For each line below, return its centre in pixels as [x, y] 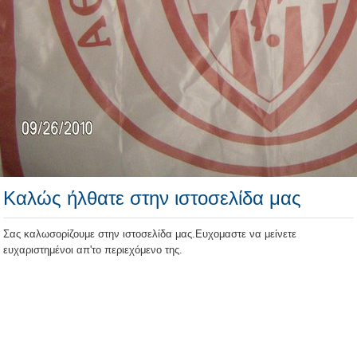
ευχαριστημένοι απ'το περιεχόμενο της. [93, 250]
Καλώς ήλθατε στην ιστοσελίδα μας [152, 198]
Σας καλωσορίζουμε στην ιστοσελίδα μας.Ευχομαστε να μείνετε [150, 234]
